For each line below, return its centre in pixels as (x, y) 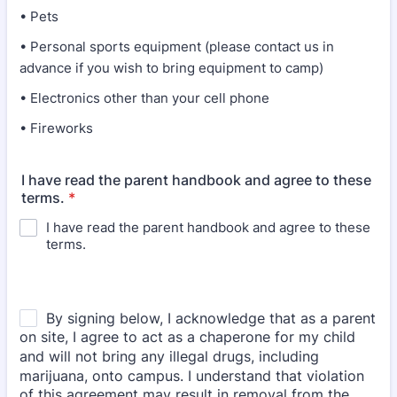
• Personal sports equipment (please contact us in (177, 47)
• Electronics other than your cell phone (144, 98)
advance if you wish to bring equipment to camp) (171, 68)
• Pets (39, 16)
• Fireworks (56, 128)
